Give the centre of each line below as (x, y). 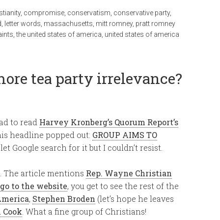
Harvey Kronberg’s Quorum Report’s (109, 122)
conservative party (142, 13)
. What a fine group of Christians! (84, 211)
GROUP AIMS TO (125, 135)
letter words (23, 24)
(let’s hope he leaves (135, 199)
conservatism (89, 13)
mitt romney (114, 24)
